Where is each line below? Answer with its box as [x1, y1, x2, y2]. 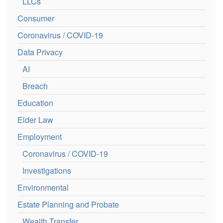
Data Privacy [17, 46, 63, 58]
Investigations [22, 165, 71, 177]
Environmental [17, 182, 69, 194]
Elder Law [17, 114, 53, 126]
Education [17, 97, 53, 109]
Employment [17, 131, 62, 143]
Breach [22, 80, 48, 92]
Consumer [17, 12, 54, 24]
